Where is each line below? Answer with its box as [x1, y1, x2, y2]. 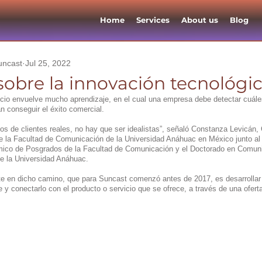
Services [136, 15, 170, 25]
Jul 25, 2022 [25, 58, 71, 68]
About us [181, 15, 218, 25]
